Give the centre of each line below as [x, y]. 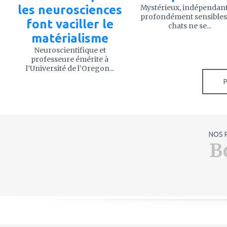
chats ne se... [190, 26]
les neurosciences [70, 10]
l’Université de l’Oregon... [70, 68]
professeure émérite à [70, 59]
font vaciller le [70, 24]
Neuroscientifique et [70, 50]
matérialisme [70, 38]
